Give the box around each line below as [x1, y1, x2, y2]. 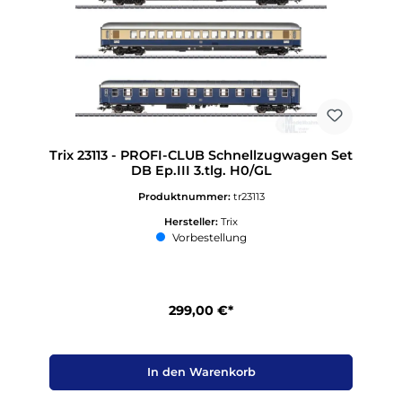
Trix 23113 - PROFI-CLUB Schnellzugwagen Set [49, 146, 353, 163]
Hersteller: [164, 215, 221, 229]
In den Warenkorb [146, 365, 256, 380]
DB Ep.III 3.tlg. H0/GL [130, 162, 272, 179]
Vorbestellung [169, 231, 247, 245]
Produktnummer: [137, 190, 233, 204]
